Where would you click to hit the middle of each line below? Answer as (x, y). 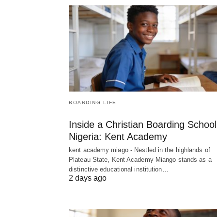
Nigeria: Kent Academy (118, 136)
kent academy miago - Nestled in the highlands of (139, 150)
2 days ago (88, 178)
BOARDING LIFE (93, 102)
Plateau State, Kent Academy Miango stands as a (140, 159)
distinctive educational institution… (119, 169)
